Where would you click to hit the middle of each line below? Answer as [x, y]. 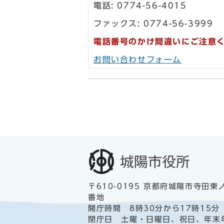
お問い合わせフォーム [137, 59]
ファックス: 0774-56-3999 [153, 23]
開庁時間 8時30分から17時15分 [154, 208]
